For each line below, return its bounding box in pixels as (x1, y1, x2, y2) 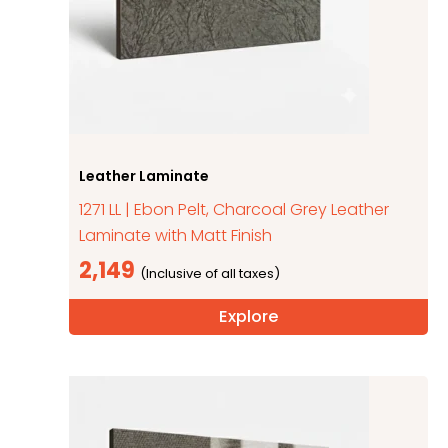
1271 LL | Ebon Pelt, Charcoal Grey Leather (79, 197, 390, 221)
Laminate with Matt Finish (79, 223, 273, 247)
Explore (218, 304, 279, 328)
